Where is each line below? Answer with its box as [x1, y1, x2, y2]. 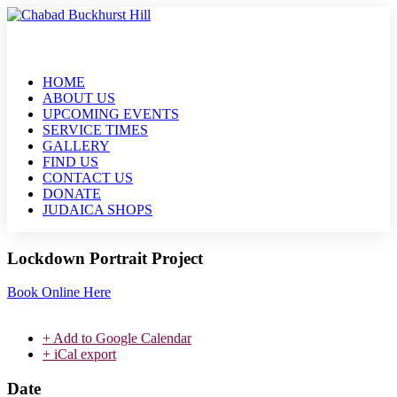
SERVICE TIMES [43, 122, 148, 137]
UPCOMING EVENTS [43, 106, 179, 121]
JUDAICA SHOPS [43, 202, 152, 217]
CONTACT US [43, 170, 133, 185]
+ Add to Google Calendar [43, 331, 191, 346]
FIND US [43, 154, 98, 169]
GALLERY [43, 138, 110, 153]
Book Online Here [7, 284, 111, 300]
